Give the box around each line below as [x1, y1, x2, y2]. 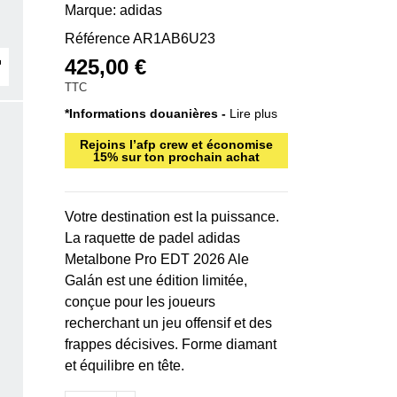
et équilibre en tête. [65, 358, 185, 374]
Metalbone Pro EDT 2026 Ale [65, 252, 250, 268]
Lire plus [230, 106, 278, 121]
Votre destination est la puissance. [65, 209, 280, 225]
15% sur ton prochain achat [93, 150, 261, 165]
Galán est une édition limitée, [65, 273, 248, 289]
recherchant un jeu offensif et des [65, 315, 273, 331]
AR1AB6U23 [133, 31, 216, 47]
